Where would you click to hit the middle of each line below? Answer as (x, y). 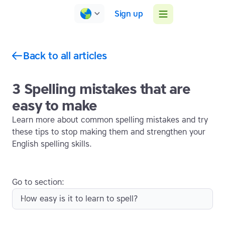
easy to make (54, 106)
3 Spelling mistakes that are (101, 89)
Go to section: (38, 182)
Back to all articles (65, 55)
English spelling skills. (52, 144)
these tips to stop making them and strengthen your (109, 132)
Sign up (129, 14)
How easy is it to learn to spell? (79, 199)
